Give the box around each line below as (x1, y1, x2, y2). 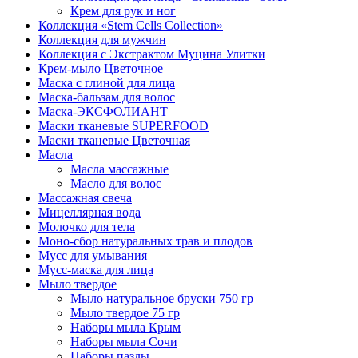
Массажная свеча (38, 191, 132, 205)
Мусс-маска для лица (38, 263, 153, 277)
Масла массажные (70, 162, 169, 177)
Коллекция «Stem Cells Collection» (38, 18, 223, 33)
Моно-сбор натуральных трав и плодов (38, 234, 253, 249)
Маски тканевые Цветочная (38, 133, 190, 148)
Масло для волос (70, 177, 161, 191)
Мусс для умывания (38, 249, 147, 263)
